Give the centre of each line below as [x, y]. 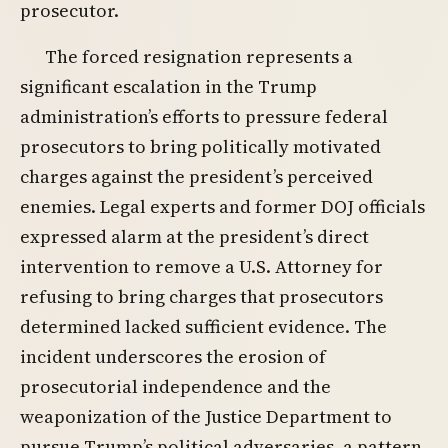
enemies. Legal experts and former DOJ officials [222, 206]
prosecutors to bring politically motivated [200, 146]
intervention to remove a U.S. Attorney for [201, 266]
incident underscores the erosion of [173, 356]
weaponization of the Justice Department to [206, 416]
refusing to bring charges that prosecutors [201, 296]
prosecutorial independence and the [175, 386]
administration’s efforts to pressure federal [204, 116]
